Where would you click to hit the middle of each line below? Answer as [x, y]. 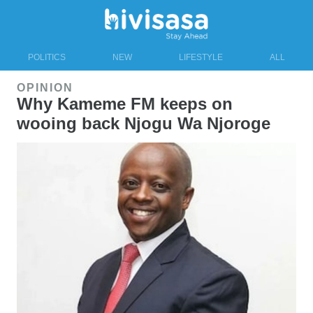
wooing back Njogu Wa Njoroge [144, 123]
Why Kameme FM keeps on [125, 103]
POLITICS [47, 57]
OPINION [45, 87]
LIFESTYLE [201, 57]
